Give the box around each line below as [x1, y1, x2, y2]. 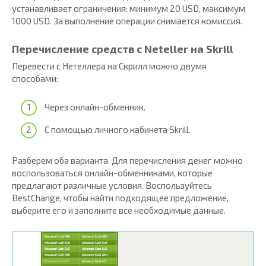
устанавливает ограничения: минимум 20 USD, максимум [12, 2, 245, 14]
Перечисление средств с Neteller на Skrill [12, 42, 233, 55]
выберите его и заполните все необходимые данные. [12, 204, 226, 216]
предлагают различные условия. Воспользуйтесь [12, 179, 212, 191]
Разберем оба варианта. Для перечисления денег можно [12, 154, 243, 166]
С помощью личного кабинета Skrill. [45, 123, 191, 135]
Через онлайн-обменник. [45, 102, 145, 113]
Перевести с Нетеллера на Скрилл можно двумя [12, 60, 207, 71]
